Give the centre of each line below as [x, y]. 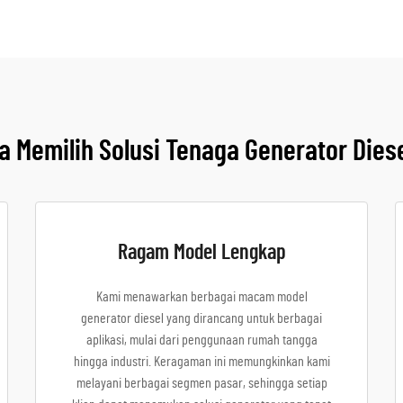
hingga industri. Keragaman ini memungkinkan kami [201, 362]
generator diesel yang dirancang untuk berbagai [201, 318]
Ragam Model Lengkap [201, 253]
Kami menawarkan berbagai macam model [201, 297]
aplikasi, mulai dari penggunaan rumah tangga [201, 340]
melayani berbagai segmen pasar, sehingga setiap [201, 383]
